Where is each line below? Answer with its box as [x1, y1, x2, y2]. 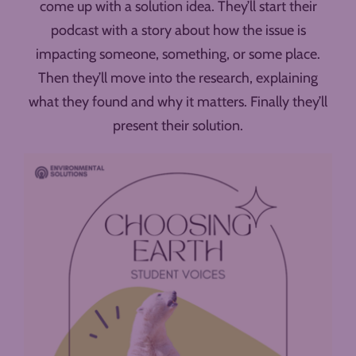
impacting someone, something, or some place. [36, 45, 320, 64]
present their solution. [113, 117, 243, 135]
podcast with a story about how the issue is [50, 21, 306, 40]
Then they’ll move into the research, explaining [38, 69, 318, 87]
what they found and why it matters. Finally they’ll [29, 93, 327, 111]
